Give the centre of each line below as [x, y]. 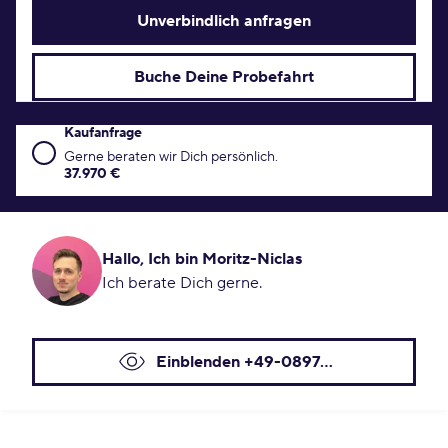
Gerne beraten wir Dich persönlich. [171, 157]
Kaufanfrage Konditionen [121, 136]
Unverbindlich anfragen [224, 21]
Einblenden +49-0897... [244, 362]
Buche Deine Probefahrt [224, 77]
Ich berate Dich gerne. [182, 283]
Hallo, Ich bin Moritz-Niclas [202, 259]
